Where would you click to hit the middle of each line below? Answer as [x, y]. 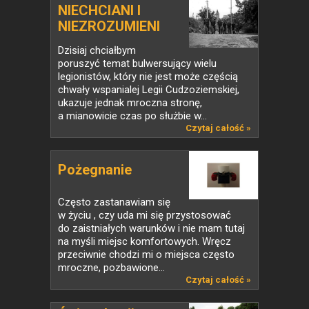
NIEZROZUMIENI [109, 26]
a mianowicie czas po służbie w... [132, 116]
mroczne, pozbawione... [111, 268]
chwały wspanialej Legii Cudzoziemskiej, [149, 90]
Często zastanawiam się [114, 202]
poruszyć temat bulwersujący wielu [137, 63]
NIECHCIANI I [99, 10]
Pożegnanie [95, 170]
